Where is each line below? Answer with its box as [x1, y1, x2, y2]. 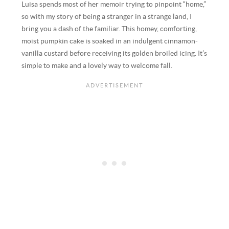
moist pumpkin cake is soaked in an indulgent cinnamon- [21, 37, 198, 45]
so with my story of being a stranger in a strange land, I [21, 12, 192, 20]
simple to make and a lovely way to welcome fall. [21, 61, 173, 70]
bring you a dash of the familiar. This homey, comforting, [21, 25, 197, 33]
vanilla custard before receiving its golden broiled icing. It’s [21, 49, 208, 57]
